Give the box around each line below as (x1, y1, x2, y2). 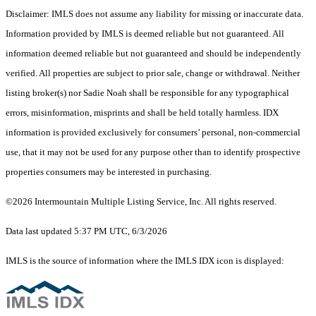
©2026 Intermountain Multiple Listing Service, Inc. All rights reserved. (6, 195, 276, 207)
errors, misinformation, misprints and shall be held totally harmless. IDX (6, 107, 279, 118)
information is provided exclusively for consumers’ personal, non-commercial (6, 126, 300, 138)
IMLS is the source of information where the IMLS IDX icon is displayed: (6, 255, 284, 266)
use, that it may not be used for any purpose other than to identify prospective (6, 146, 300, 157)
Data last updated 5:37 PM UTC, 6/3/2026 (6, 225, 167, 236)
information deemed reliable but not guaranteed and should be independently (6, 47, 301, 59)
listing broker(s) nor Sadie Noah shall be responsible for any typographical (6, 87, 289, 98)
